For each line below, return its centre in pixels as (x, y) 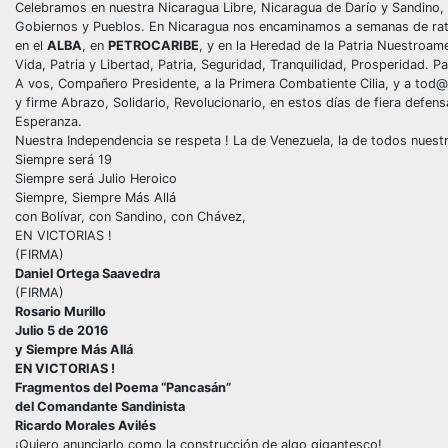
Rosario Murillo (60, 311)
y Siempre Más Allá (74, 349)
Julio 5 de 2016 (61, 330)
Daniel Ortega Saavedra (87, 273)
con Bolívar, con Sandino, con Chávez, (130, 216)
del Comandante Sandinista (100, 406)
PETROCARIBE (153, 45)
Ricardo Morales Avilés (85, 425)
